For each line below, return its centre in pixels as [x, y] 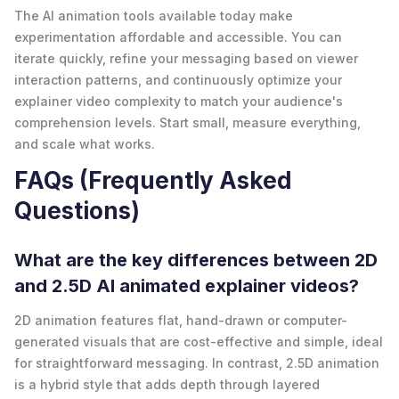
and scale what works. [85, 143]
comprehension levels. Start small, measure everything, [187, 122]
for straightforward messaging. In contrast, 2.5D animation [197, 362]
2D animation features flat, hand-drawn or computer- [181, 320]
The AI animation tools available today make [154, 15]
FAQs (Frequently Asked [153, 180]
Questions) [77, 210]
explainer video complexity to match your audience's [179, 101]
